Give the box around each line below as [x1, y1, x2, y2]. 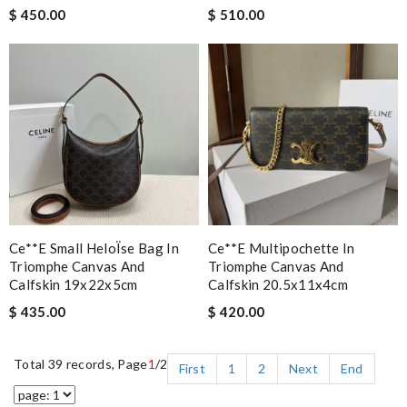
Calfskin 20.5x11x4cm [208, 275, 349, 293]
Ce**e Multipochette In [208, 239, 355, 256]
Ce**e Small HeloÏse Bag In [9, 239, 179, 256]
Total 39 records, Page [14, 355, 148, 372]
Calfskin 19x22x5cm [9, 275, 138, 293]
